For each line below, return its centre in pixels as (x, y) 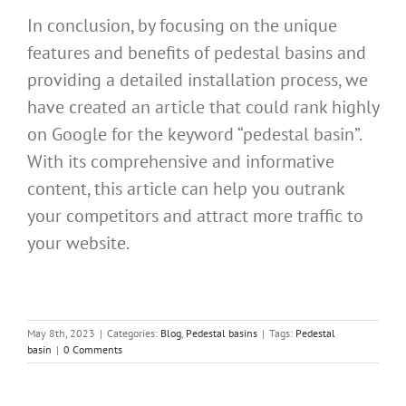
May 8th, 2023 (61, 333)
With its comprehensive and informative (181, 161)
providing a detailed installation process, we (198, 79)
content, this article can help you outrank (186, 188)
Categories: (134, 333)
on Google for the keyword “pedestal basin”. (194, 134)
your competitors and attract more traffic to (195, 215)
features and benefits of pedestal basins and (197, 52)
